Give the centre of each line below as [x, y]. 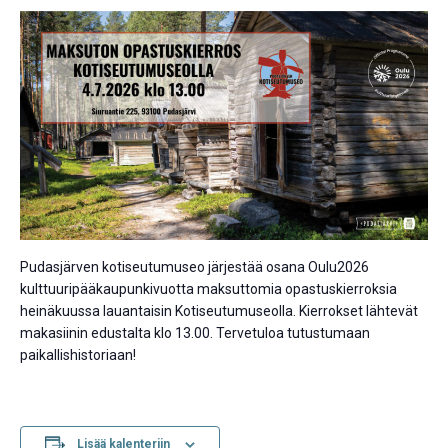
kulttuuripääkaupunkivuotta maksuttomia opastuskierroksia [208, 289]
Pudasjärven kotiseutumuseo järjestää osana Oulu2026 [194, 267]
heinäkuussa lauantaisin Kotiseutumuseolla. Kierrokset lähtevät [219, 311]
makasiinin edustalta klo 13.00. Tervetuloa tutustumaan [195, 333]
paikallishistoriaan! [78, 355]
